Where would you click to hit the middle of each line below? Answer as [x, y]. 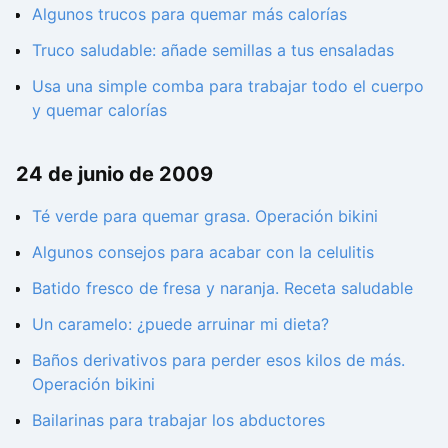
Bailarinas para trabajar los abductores [178, 419]
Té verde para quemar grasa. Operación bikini [205, 215]
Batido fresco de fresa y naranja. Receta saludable [222, 287]
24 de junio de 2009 [114, 174]
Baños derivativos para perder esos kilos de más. [218, 359]
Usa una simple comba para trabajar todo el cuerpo [228, 86]
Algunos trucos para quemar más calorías [189, 14]
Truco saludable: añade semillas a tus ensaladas [213, 50]
